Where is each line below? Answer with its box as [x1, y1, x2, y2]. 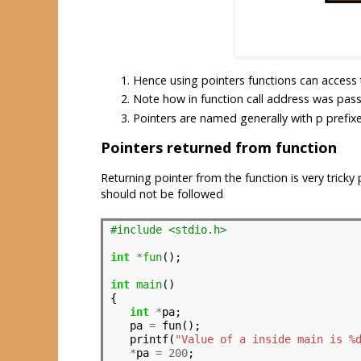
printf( [110, 333, 175, 346]
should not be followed [101, 186, 223, 202]
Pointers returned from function [101, 138, 337, 158]
